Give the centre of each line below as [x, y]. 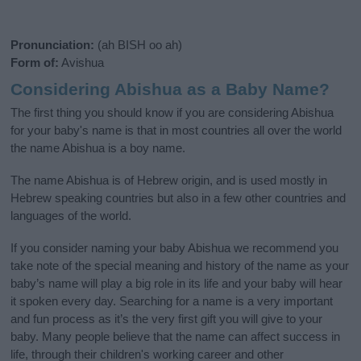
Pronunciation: [53, 45]
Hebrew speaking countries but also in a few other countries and [178, 197]
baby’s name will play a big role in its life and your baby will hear [177, 283]
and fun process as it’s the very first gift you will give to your [167, 318]
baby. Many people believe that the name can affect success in [176, 336]
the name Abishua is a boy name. [98, 147]
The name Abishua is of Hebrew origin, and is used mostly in [169, 180]
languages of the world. [71, 215]
